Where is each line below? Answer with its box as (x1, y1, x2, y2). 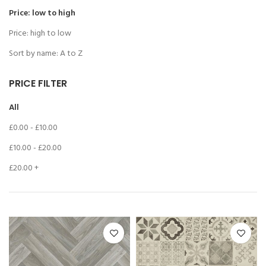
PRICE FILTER (9, 77, 67, 91)
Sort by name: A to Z (9, 47, 83, 61)
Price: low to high (9, 7, 75, 21)
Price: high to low (9, 27, 71, 41)
